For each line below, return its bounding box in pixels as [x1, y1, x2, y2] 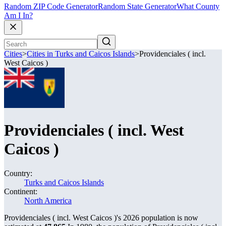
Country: [4, 169, 32, 178]
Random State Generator [98, 2, 177, 11]
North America [24, 196, 72, 205]
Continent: [4, 187, 37, 196]
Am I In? [4, 11, 33, 20]
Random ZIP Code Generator [4, 2, 98, 11]
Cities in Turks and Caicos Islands [27, 49, 135, 59]
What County [177, 2, 219, 11]
